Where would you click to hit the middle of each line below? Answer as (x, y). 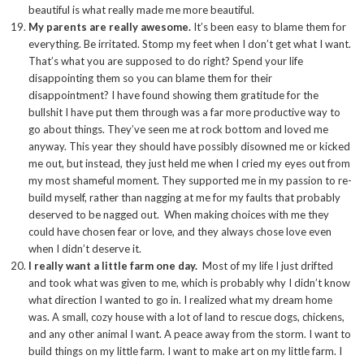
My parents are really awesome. (110, 27)
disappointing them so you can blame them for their (150, 78)
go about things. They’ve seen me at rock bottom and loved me (178, 130)
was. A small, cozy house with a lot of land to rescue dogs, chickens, (186, 317)
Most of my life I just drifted (265, 266)
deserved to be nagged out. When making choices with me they (179, 215)
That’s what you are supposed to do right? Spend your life (166, 61)
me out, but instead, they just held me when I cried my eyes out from (189, 164)
